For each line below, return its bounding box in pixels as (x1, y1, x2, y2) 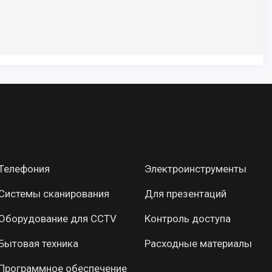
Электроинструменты (144, 163, 247, 175)
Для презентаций (144, 188, 227, 200)
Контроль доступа (144, 212, 231, 225)
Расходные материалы (144, 237, 253, 250)
